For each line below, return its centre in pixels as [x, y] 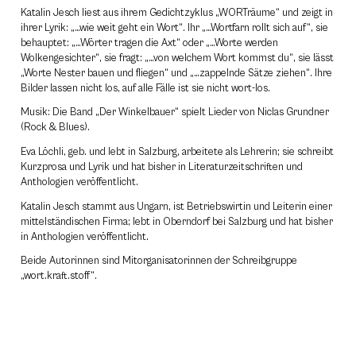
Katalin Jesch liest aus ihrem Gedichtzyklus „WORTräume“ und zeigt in [177, 13]
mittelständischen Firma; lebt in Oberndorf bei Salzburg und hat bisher [177, 222]
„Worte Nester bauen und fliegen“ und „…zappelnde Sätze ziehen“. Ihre [176, 73]
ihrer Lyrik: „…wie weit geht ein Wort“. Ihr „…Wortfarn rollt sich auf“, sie [174, 28]
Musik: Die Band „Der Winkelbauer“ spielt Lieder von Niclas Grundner [175, 113]
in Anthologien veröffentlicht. [85, 237]
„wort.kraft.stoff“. [59, 277]
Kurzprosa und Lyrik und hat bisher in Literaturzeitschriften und [162, 168]
